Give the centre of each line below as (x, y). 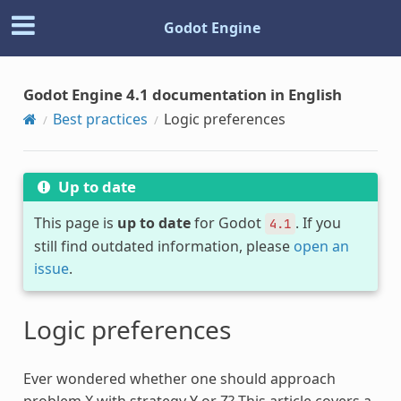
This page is (75, 222)
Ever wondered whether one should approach (179, 378)
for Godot (227, 222)
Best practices (100, 119)
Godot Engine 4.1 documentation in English (182, 94)
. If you (318, 222)
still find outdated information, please (163, 246)
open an (321, 246)
